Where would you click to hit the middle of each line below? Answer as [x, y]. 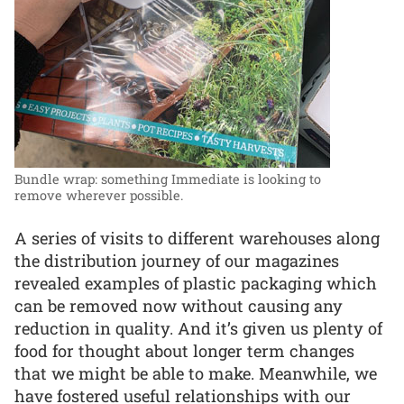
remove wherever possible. [99, 195]
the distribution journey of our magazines [177, 260]
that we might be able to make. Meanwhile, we [196, 373]
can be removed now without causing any [179, 305]
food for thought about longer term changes [184, 350]
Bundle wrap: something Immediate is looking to [168, 179]
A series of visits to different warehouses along [197, 238]
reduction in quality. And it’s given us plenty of [198, 328]
